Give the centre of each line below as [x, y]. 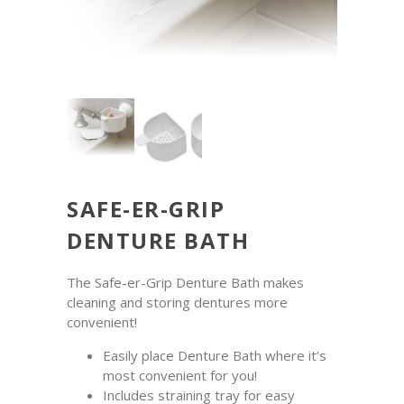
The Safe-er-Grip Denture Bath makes [185, 283]
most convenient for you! [180, 376]
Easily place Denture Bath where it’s [215, 356]
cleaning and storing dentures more [177, 303]
